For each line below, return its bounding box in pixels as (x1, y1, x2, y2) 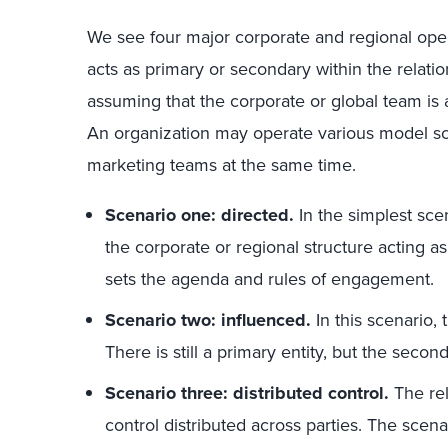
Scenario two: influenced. (105, 307, 316, 333)
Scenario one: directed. (105, 202, 299, 228)
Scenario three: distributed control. (105, 380, 394, 406)
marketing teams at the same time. (87, 152, 356, 178)
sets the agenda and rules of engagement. (105, 266, 434, 292)
